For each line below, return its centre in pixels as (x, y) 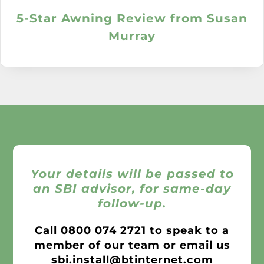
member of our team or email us (132, 245)
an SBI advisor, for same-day (132, 188)
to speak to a (188, 231)
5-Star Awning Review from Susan (132, 18)
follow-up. (132, 203)
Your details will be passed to (132, 174)
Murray (132, 36)
